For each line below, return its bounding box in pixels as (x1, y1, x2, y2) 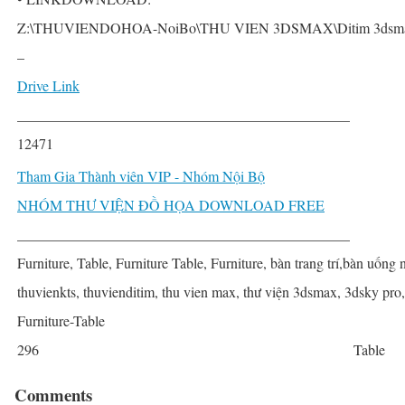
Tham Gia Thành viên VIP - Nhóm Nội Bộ (17, 166, 265, 185)
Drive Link (17, 76, 80, 95)
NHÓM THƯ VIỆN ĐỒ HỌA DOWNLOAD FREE (17, 195, 325, 214)
